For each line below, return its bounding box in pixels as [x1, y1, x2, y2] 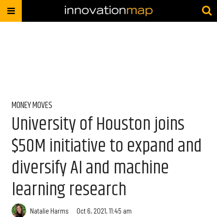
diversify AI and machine [12, 154, 169, 182]
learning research [12, 175, 126, 204]
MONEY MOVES [12, 99, 52, 112]
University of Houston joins [12, 110, 185, 139]
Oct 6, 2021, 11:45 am [77, 206, 132, 215]
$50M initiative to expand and [12, 132, 202, 160]
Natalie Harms [30, 206, 69, 215]
